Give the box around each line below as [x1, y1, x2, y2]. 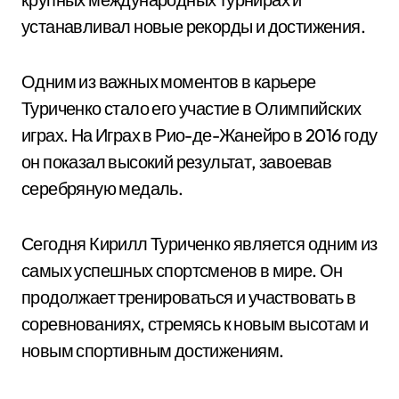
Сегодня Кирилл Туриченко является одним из [21, 232, 378, 255]
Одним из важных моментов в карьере [21, 70, 316, 93]
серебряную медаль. [21, 177, 183, 199]
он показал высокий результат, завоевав [21, 151, 332, 173]
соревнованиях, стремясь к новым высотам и [21, 313, 369, 335]
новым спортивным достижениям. [21, 339, 284, 362]
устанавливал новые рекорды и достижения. [21, 15, 365, 37]
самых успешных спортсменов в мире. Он [21, 259, 343, 281]
